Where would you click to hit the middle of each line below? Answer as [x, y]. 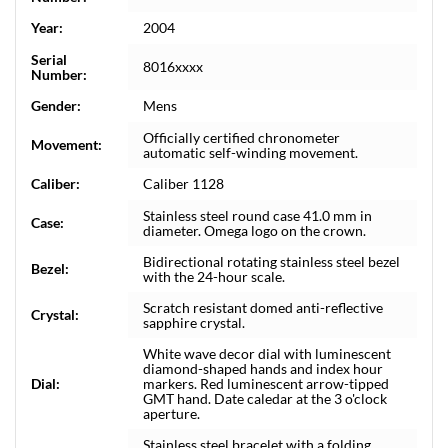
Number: [59, 74]
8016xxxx [173, 66]
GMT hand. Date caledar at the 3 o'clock [265, 398]
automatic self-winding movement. [250, 152]
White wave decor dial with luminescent [267, 353]
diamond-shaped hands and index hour [263, 368]
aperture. [171, 413]
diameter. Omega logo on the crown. [254, 230]
